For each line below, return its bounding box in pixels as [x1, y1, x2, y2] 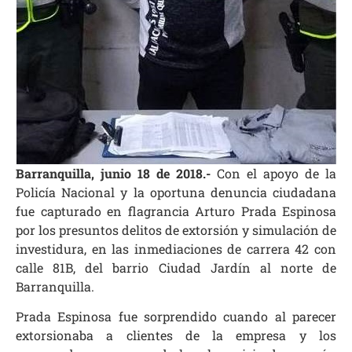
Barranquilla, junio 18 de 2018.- [16, 164, 211, 181]
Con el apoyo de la [211, 164, 336, 181]
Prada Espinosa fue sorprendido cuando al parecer [16, 308, 336, 325]
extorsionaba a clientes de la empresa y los [16, 327, 336, 344]
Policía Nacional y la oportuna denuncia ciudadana [16, 183, 336, 200]
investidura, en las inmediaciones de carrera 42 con [16, 240, 336, 257]
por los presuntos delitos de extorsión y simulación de [16, 221, 336, 238]
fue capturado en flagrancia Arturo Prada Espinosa [16, 202, 336, 219]
